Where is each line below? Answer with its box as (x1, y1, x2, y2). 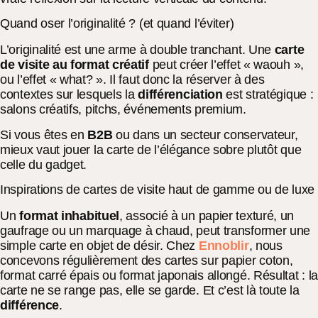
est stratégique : (226, 87, 314, 102)
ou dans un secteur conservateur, (116, 127, 298, 142)
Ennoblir (198, 238, 249, 253)
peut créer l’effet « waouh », (148, 57, 304, 72)
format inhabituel (19, 209, 120, 224)
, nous (248, 238, 283, 253)
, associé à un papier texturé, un (119, 209, 295, 224)
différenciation (138, 87, 226, 102)
